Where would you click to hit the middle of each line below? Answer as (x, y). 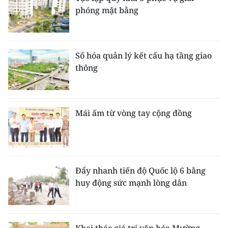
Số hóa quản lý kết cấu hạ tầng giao (144, 55)
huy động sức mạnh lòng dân (131, 182)
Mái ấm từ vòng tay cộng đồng (134, 113)
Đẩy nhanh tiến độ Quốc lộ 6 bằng (140, 170)
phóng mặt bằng (107, 10)
